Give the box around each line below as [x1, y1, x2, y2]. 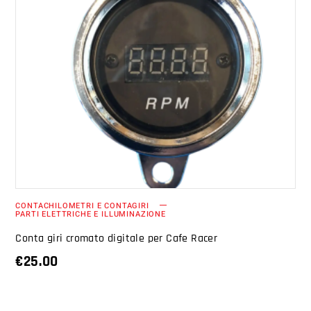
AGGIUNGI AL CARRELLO [88, 76, 202, 90]
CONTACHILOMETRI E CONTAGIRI [15, 199, 149, 212]
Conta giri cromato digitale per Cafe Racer [15, 230, 218, 246]
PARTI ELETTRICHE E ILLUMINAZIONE [15, 208, 166, 220]
